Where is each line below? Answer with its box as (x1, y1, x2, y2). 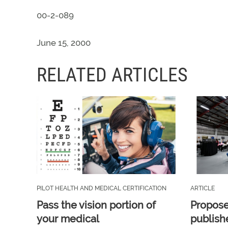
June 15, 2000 (37, 38, 91, 48)
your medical (37, 213, 99, 225)
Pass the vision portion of (37, 199, 156, 212)
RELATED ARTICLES (37, 64, 188, 86)
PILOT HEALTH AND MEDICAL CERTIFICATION (37, 185, 166, 192)
